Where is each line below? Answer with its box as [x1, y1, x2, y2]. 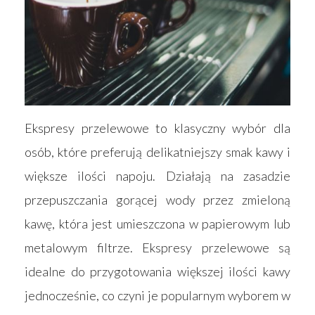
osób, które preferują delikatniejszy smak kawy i [25, 143, 290, 160]
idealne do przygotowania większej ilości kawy [25, 263, 290, 279]
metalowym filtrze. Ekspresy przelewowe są [25, 239, 290, 255]
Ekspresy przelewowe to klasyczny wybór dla [25, 120, 290, 136]
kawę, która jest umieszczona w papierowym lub [25, 215, 290, 231]
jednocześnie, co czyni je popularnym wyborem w [25, 287, 290, 303]
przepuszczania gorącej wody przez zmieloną [25, 191, 290, 207]
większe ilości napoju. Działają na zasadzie [25, 167, 290, 184]
